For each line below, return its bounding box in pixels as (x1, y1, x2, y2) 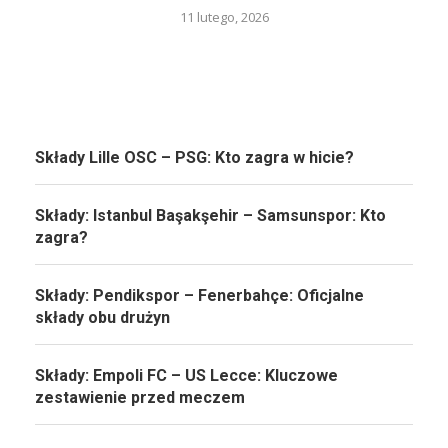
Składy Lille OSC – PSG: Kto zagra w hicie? (35, 147, 354, 167)
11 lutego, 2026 (179, 7, 269, 26)
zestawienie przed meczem (35, 387, 245, 407)
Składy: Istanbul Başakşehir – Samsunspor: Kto (35, 205, 386, 225)
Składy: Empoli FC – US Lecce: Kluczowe (35, 365, 338, 385)
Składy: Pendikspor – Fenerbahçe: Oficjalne (35, 285, 364, 305)
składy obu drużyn (35, 307, 170, 327)
